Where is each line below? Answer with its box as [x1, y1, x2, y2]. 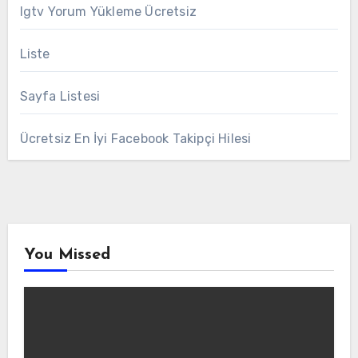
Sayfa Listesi [19, 88, 101, 104]
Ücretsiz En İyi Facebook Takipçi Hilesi [19, 130, 252, 146]
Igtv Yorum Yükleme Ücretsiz [19, 3, 197, 19]
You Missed [23, 246, 110, 263]
